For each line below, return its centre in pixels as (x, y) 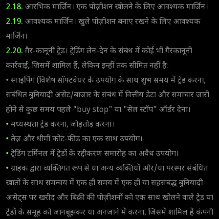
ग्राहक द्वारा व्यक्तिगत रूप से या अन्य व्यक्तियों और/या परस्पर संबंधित (109, 169)
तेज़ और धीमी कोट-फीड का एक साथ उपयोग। (77, 139)
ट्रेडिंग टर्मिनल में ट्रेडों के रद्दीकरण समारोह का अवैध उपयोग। (95, 154)
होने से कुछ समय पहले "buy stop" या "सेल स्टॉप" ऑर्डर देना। (98, 110)
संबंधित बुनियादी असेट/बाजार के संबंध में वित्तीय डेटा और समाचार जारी (108, 95)
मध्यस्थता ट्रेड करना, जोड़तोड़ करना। (63, 125)
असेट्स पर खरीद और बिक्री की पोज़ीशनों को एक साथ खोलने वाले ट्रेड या (109, 198)
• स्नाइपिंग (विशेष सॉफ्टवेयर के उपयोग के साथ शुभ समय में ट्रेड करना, (106, 81)
